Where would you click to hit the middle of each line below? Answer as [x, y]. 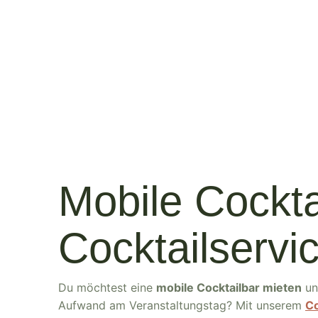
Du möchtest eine [107, 287]
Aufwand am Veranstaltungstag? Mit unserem [182, 305]
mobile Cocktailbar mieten [229, 287]
